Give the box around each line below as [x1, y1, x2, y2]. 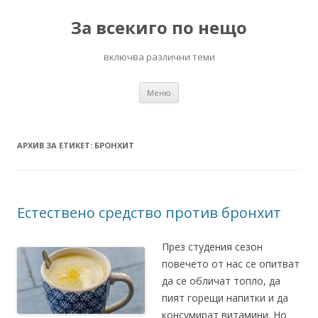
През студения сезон [162, 240, 263, 253]
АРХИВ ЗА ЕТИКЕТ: [17, 140, 94, 150]
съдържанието [179, 90, 252, 104]
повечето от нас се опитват [162, 257, 300, 270]
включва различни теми [103, 50, 215, 63]
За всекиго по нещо [71, 16, 247, 39]
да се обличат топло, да [162, 274, 280, 287]
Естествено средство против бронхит [17, 203, 281, 222]
